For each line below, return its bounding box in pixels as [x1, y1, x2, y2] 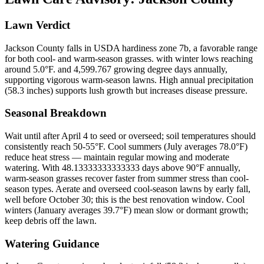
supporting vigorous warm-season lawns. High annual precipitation [5, 74, 253, 85]
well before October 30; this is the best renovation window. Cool [5, 194, 245, 204]
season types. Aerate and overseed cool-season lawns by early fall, [5, 183, 250, 194]
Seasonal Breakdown [5, 107, 107, 120]
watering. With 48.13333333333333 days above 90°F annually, [5, 162, 240, 173]
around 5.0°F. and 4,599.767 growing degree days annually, [5, 64, 227, 74]
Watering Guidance [5, 237, 99, 250]
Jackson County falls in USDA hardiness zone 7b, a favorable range [5, 42, 258, 53]
